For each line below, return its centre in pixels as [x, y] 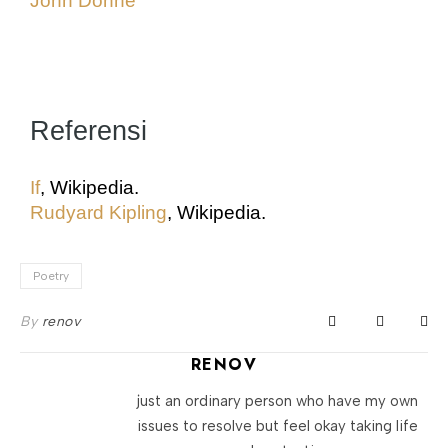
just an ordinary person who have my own [277, 400]
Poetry [51, 275]
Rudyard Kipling [98, 212]
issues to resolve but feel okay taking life [277, 425]
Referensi [88, 130]
